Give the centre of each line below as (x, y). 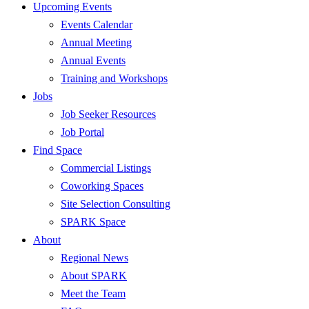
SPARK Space (93, 222)
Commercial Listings (106, 168)
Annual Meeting (96, 43)
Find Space (58, 150)
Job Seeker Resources (108, 114)
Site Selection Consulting (116, 204)
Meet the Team (93, 294)
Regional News (94, 258)
